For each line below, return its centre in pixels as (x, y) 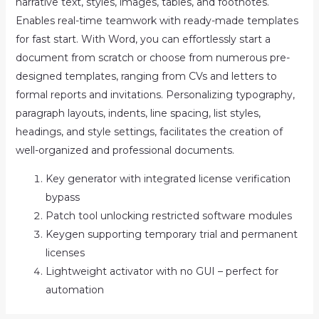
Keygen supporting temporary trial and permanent (171, 234)
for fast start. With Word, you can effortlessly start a (143, 39)
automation (74, 290)
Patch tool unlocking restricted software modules (168, 216)
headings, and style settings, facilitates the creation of (149, 132)
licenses (65, 253)
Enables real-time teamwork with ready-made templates (157, 21)
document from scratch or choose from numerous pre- (152, 58)
